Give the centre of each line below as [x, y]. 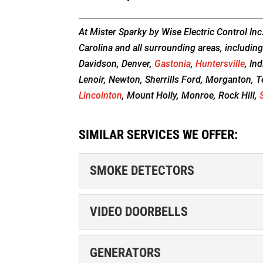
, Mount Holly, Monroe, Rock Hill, [191, 95]
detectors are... [186, 255]
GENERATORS [126, 252]
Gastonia [173, 63]
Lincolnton [101, 95]
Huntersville [220, 63]
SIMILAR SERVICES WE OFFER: [159, 134]
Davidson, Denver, [117, 63]
